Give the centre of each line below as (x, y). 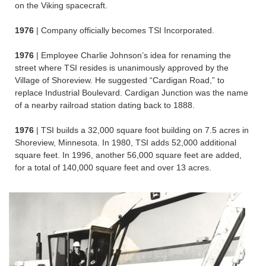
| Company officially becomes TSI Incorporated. (125, 31)
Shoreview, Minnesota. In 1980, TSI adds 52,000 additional (126, 143)
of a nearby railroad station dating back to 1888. (105, 105)
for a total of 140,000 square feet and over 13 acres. (113, 168)
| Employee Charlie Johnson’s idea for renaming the (134, 56)
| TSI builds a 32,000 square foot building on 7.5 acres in (142, 130)
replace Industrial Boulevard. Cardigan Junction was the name (132, 93)
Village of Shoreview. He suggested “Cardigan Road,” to (120, 80)
